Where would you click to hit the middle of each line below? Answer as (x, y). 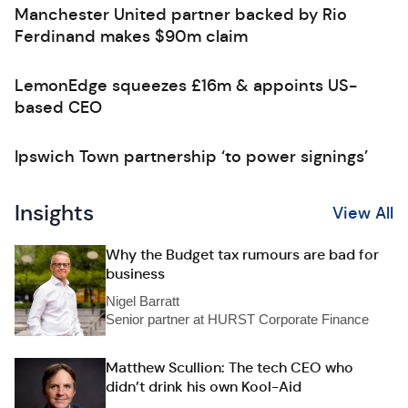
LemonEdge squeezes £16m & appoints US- (186, 86)
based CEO (58, 107)
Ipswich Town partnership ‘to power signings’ (191, 157)
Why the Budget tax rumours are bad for (242, 255)
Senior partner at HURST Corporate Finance (237, 319)
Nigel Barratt (143, 301)
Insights (54, 213)
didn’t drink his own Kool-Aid (204, 387)
